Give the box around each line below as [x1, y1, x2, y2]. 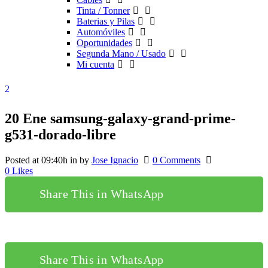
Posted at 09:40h [5, 154, 68, 165]
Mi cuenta [77, 59, 114, 69]
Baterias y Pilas [77, 16, 135, 26]
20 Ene [5, 110, 47, 126]
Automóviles [77, 27, 125, 37]
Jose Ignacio [92, 154, 138, 165]
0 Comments [153, 154, 200, 165]
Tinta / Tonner [77, 5, 130, 16]
